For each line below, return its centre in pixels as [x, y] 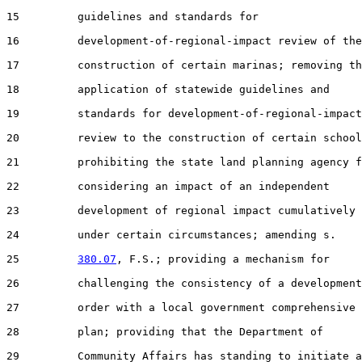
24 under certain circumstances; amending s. [171, 234]
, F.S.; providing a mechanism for [223, 259]
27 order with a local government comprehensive [181, 307]
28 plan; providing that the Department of [165, 331]
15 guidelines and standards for [133, 16]
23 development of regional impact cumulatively [181, 210]
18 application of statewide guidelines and [168, 89]
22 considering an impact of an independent [168, 186]
